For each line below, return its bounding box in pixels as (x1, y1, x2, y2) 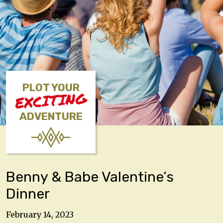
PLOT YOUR (22, 82, 80, 94)
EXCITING (14, 88, 88, 113)
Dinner (6, 185, 50, 202)
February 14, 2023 (6, 209, 74, 220)
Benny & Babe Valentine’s (6, 168, 174, 185)
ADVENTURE (19, 111, 83, 122)
